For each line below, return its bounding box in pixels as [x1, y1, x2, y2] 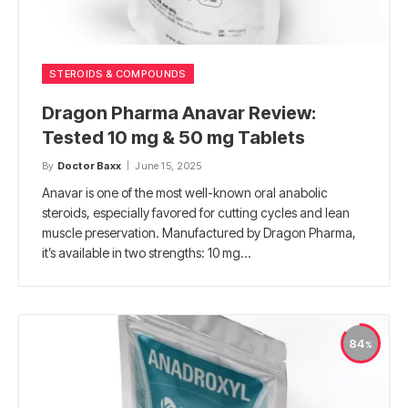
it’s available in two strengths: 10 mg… [42, 244, 250, 260]
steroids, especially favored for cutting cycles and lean [42, 204, 350, 220]
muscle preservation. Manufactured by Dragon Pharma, [42, 224, 356, 240]
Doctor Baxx [56, 158, 122, 172]
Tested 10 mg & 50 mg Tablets [42, 126, 305, 148]
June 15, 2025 [135, 158, 202, 172]
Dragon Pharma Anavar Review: [42, 101, 316, 124]
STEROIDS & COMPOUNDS [49, 66, 187, 80]
